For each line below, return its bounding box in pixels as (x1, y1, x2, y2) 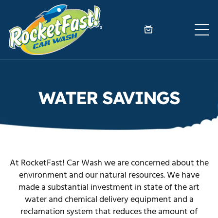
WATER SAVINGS (38, 86, 180, 109)
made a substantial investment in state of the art (18, 181, 200, 195)
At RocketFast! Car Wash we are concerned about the (9, 156, 209, 171)
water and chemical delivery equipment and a (24, 193, 194, 207)
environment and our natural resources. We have (18, 168, 200, 183)
